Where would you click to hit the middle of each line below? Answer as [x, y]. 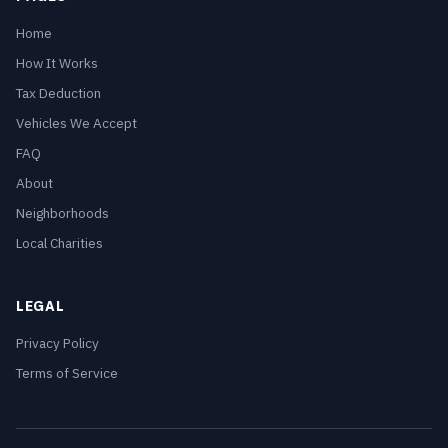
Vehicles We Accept [76, 123]
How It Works [57, 63]
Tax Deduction [58, 93]
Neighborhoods [62, 213]
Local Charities [59, 243]
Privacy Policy [57, 343]
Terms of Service [67, 373]
